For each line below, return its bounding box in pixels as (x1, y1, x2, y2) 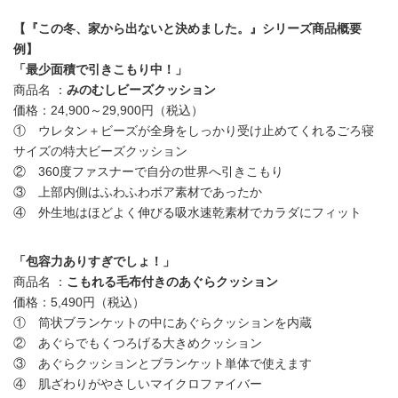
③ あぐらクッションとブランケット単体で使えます (13, 357, 312, 370)
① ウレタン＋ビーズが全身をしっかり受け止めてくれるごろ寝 (13, 124, 374, 138)
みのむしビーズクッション (67, 84, 216, 97)
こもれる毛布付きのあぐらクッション (67, 275, 278, 289)
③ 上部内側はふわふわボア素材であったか (13, 186, 262, 199)
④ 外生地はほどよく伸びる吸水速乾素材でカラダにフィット (13, 206, 362, 219)
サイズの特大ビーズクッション (13, 145, 187, 158)
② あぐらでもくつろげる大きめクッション (13, 337, 262, 350)
